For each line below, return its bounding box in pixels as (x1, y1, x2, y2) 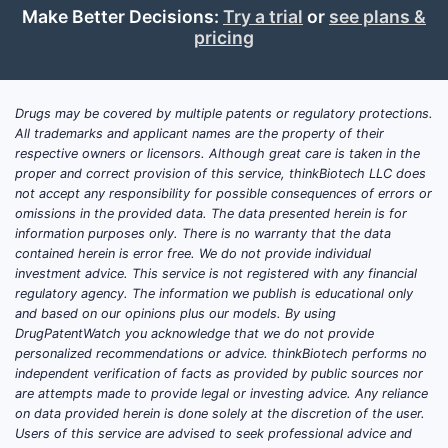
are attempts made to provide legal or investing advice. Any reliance (15, 385, 428, 401)
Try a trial (223, 5, 303, 27)
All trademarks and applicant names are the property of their (15, 125, 384, 141)
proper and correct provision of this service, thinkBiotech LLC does (15, 165, 426, 181)
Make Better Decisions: (22, 5, 223, 27)
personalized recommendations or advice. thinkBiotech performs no (15, 345, 427, 361)
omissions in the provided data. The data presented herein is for (15, 205, 407, 221)
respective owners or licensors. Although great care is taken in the (15, 145, 420, 161)
